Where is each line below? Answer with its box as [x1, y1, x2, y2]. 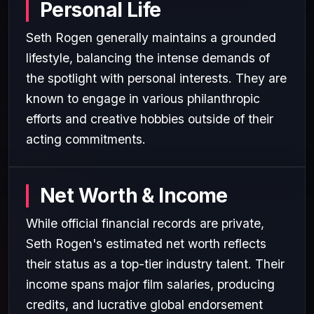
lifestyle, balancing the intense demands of [26, 50, 270, 65]
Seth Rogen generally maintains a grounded [26, 29, 276, 45]
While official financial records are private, [26, 215, 264, 231]
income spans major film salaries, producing [26, 276, 275, 292]
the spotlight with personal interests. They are [26, 70, 287, 86]
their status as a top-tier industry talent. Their [26, 256, 285, 271]
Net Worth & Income [40, 183, 228, 207]
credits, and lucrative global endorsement [26, 296, 263, 312]
